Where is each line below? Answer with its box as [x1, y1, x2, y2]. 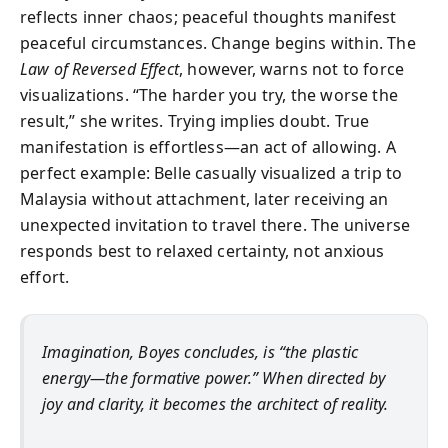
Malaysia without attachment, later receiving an [20, 187, 389, 210]
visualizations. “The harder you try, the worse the [20, 83, 398, 106]
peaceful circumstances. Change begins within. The [20, 31, 416, 54]
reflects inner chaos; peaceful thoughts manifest [20, 5, 397, 28]
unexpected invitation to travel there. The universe [20, 213, 411, 236]
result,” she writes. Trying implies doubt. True [20, 109, 370, 132]
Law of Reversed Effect [20, 57, 179, 80]
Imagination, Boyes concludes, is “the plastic [42, 340, 359, 363]
